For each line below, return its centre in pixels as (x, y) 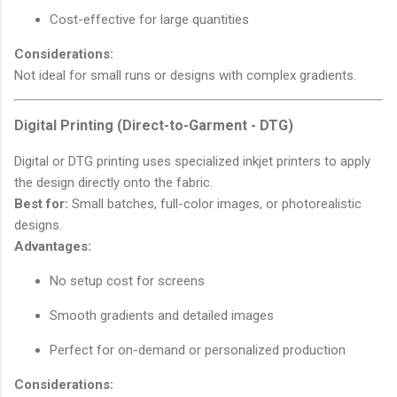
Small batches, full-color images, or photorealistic (215, 203)
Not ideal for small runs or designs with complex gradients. (185, 75)
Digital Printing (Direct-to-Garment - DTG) (154, 125)
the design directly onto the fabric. (113, 182)
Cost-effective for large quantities (149, 19)
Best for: (41, 203)
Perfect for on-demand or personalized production (198, 350)
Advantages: (53, 246)
